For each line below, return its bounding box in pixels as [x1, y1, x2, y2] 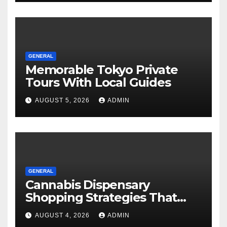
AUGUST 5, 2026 [35, 96, 92, 104]
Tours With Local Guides [25, 75, 171, 90]
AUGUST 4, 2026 [35, 211, 92, 219]
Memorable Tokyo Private [25, 62, 178, 78]
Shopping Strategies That [25, 190, 177, 205]
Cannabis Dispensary [25, 177, 150, 193]
